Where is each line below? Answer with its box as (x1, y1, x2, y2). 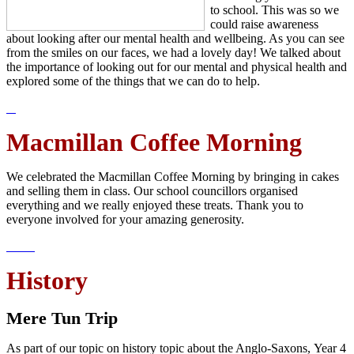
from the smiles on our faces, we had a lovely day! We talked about (6, 45, 341, 59)
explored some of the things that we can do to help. (6, 73, 263, 88)
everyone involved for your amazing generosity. (6, 212, 244, 226)
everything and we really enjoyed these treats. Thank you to (6, 198, 303, 212)
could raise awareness (210, 17, 318, 31)
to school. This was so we (210, 2, 339, 17)
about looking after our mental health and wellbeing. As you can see (6, 31, 345, 45)
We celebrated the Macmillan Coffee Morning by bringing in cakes (6, 169, 339, 183)
